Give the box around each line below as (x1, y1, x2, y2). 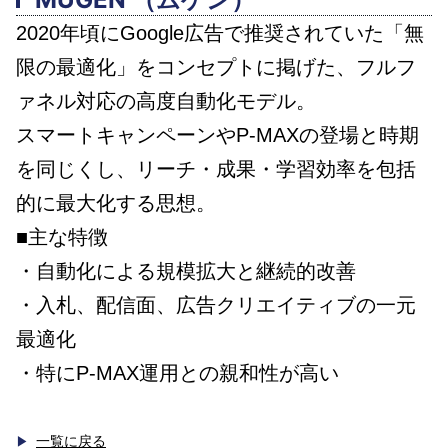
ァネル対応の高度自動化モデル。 (16, 89, 316, 112)
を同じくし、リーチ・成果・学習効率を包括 (16, 157, 416, 180)
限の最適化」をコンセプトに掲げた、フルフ (16, 55, 416, 78)
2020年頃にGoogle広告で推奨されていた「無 (16, 21, 424, 44)
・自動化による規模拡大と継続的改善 (16, 259, 356, 282)
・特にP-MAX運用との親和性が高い (16, 361, 339, 384)
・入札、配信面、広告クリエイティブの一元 (16, 293, 416, 316)
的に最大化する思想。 (16, 191, 216, 214)
